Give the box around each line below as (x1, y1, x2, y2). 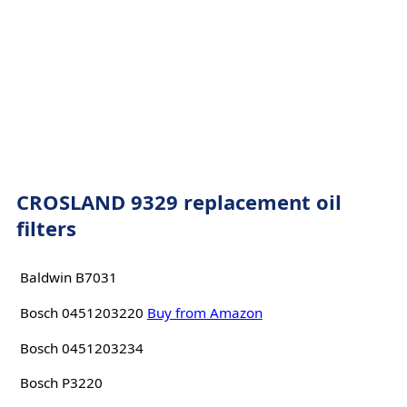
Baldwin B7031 (19, 268, 117, 287)
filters (15, 214, 76, 242)
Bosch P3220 (19, 373, 103, 392)
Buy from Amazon (146, 303, 263, 322)
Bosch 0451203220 (19, 303, 144, 322)
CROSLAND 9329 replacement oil (15, 188, 342, 215)
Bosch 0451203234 (19, 338, 144, 357)
